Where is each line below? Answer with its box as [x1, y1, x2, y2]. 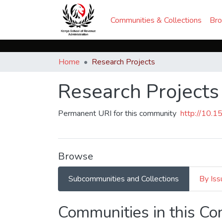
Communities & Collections [110, 14, 202, 26]
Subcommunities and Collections [68, 173, 179, 184]
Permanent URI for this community [58, 108, 176, 119]
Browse [58, 150, 93, 163]
